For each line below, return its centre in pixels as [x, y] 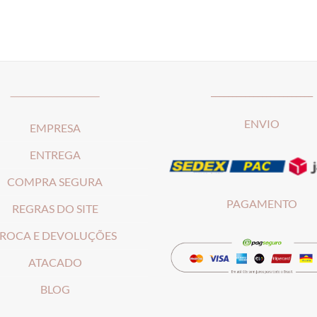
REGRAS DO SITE [55, 208]
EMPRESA [55, 128]
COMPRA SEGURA [55, 181]
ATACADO [55, 262]
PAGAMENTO [262, 204]
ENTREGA [55, 155]
